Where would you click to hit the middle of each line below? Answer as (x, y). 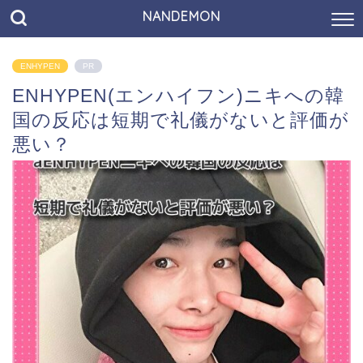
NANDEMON (181, 16)
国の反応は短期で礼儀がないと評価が (181, 120)
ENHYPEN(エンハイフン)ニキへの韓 (178, 96)
